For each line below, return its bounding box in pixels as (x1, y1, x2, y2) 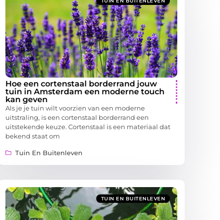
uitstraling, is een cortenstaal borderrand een (5, 113, 149, 122)
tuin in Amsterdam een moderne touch (5, 87, 165, 97)
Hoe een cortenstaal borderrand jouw (5, 79, 157, 89)
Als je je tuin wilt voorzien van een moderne (5, 104, 145, 112)
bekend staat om (5, 132, 60, 140)
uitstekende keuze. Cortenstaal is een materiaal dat (5, 123, 170, 131)
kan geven (5, 95, 48, 105)
